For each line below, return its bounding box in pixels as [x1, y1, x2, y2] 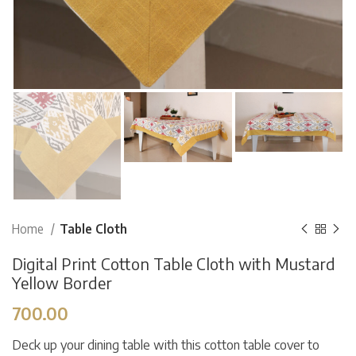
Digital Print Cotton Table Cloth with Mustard [12, 253, 335, 274]
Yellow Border [12, 273, 112, 293]
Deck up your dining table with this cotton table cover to [12, 337, 319, 354]
